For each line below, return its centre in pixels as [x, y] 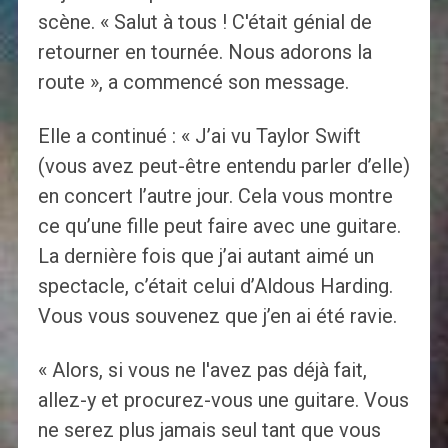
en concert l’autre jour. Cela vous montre [215, 196]
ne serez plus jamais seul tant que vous [209, 430]
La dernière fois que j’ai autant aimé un [205, 256]
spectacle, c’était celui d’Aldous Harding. [215, 286]
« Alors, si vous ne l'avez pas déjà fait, [202, 370]
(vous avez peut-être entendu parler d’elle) [223, 166]
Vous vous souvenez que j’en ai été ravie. [217, 316]
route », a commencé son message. [193, 82]
